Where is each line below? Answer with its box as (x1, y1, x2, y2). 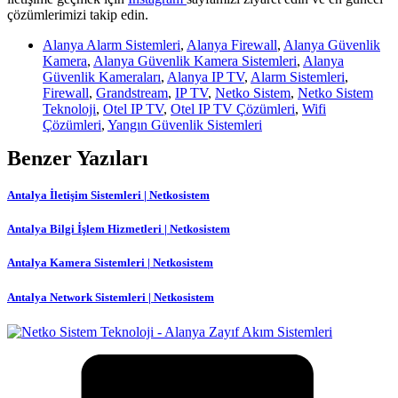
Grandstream (96, 84, 168, 100)
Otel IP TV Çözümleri (171, 100, 295, 116)
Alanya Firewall (187, 36, 277, 52)
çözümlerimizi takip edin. (7, 6, 148, 22)
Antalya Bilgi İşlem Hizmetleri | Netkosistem (7, 222, 230, 236)
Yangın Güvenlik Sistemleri (107, 116, 262, 132)
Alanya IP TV (167, 68, 244, 84)
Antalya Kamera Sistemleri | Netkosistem (7, 256, 213, 270)
